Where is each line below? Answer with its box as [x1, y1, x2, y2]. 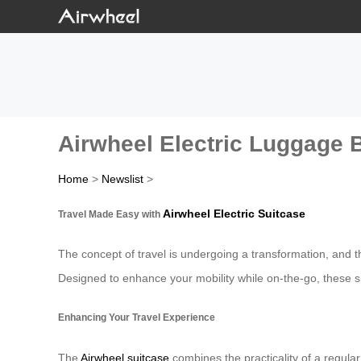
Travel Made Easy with [58, 208, 163, 219]
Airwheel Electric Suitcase [163, 206, 305, 220]
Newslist [102, 172, 143, 186]
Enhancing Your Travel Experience [58, 312, 215, 323]
